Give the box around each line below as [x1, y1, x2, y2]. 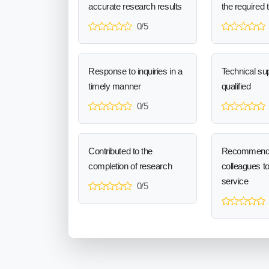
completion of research [88, 160, 172, 171]
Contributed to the [88, 145, 153, 156]
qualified [221, 80, 251, 91]
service [221, 175, 249, 186]
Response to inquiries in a [88, 65, 183, 76]
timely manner [88, 80, 141, 91]
